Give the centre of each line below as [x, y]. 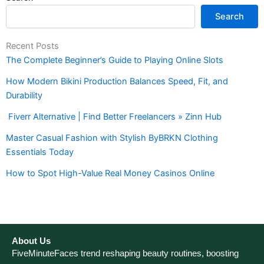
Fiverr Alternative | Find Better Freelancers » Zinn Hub [114, 117]
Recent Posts [32, 46]
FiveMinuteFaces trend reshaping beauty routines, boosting [125, 253]
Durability [24, 96]
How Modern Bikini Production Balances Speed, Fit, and [117, 82]
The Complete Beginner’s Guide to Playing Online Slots [115, 60]
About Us [31, 241]
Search [230, 17]
